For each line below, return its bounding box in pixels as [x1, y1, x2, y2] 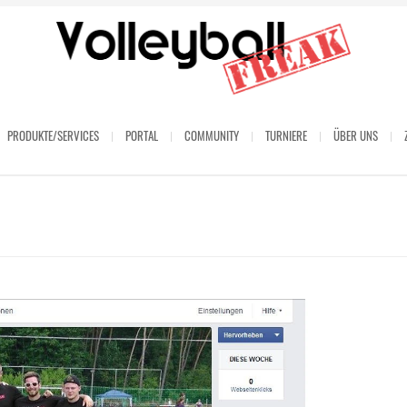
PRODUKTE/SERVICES [6, 126, 99, 145]
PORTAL [124, 126, 158, 145]
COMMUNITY [184, 126, 239, 145]
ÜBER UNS [333, 126, 378, 145]
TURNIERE [264, 126, 307, 145]
